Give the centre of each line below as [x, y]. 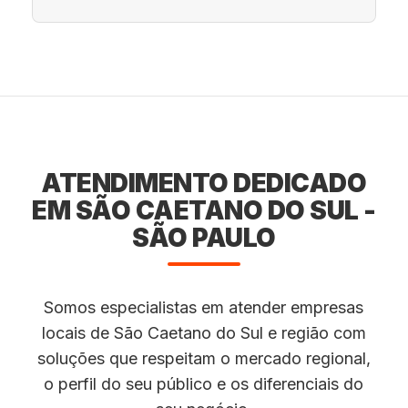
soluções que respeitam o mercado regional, [204, 358]
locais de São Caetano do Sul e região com [204, 333]
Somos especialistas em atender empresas [204, 307]
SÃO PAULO [204, 238]
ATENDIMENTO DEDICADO [204, 183]
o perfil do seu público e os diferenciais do [204, 384]
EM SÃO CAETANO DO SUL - [204, 210]
